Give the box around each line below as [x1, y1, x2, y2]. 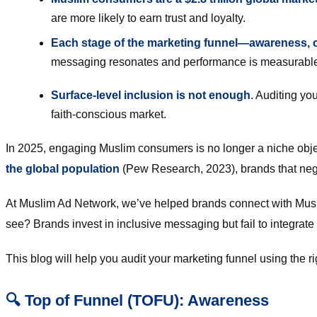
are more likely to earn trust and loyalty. [51, 12, 246, 25]
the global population [6, 163, 120, 175]
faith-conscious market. [51, 108, 166, 121]
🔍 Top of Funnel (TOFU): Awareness [6, 292, 269, 310]
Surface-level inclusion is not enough [51, 89, 250, 102]
